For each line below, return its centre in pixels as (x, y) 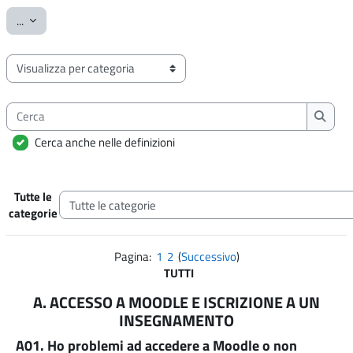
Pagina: (135, 257)
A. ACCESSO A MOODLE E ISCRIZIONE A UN (176, 303)
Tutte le (33, 197)
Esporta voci (56, 20)
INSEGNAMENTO (176, 321)
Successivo (208, 257)
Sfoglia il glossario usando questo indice (104, 76)
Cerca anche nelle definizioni (105, 142)
